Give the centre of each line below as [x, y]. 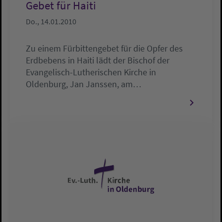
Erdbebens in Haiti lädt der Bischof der [98, 60]
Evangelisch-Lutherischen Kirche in [91, 72]
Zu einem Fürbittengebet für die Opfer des [104, 49]
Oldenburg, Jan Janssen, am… [83, 84]
